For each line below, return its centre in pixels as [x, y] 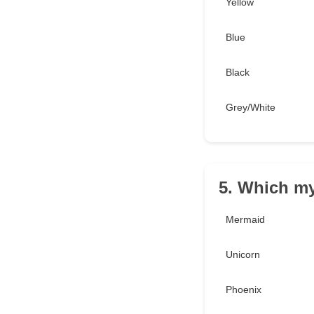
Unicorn [243, 255]
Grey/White [251, 108]
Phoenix [244, 290]
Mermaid [245, 220]
